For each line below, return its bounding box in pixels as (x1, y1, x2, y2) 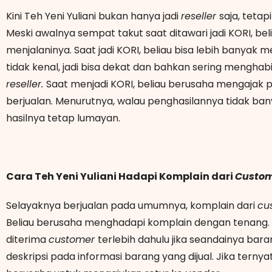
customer (49, 232, 98, 246)
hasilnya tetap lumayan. (6, 110, 123, 125)
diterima (6, 232, 49, 246)
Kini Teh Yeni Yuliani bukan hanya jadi (6, 8, 181, 23)
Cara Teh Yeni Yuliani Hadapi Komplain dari (6, 169, 235, 183)
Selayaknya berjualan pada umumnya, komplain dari (6, 198, 257, 212)
